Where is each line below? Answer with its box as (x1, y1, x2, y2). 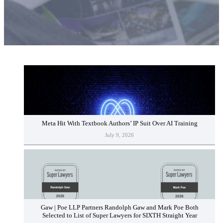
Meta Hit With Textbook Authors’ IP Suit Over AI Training (41, 120, 198, 127)
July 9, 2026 (105, 131, 134, 138)
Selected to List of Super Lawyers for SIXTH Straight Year (42, 212, 197, 220)
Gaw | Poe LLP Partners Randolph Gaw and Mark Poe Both (40, 204, 199, 212)
